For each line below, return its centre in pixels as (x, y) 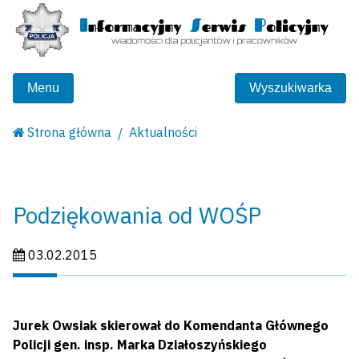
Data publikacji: (57, 254)
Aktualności (163, 133)
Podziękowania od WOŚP (137, 216)
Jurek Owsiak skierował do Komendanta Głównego (171, 326)
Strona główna (70, 133)
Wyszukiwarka (290, 88)
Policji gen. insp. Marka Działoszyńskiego (140, 345)
